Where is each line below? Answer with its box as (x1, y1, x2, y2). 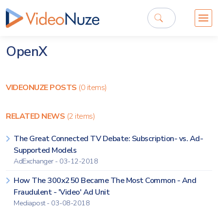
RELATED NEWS (6, 111, 67, 122)
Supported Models (14, 145, 76, 156)
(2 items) (66, 111, 95, 122)
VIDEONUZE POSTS (6, 82, 78, 93)
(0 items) (78, 82, 107, 93)
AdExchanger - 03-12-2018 (14, 156, 98, 166)
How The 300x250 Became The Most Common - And (14, 175, 196, 186)
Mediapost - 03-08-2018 (14, 198, 90, 208)
